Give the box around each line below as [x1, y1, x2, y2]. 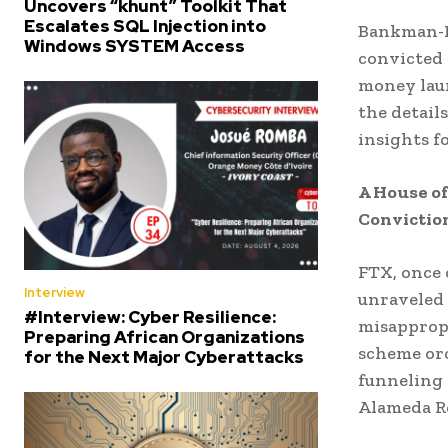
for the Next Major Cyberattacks [24, 345, 304, 368]
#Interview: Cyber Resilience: [24, 305, 276, 328]
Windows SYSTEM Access [24, 35, 245, 58]
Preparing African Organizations [24, 325, 305, 348]
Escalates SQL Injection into [24, 15, 266, 38]
